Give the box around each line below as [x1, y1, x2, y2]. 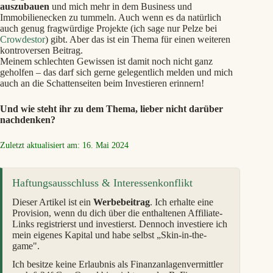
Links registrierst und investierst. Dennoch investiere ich [12, 218, 227, 229]
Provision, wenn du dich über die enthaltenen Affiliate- [12, 207, 222, 218]
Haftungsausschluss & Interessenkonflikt [12, 176, 193, 189]
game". [12, 240, 40, 251]
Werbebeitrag [93, 196, 150, 207]
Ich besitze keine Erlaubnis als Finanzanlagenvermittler [12, 258, 223, 269]
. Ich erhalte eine [150, 196, 213, 207]
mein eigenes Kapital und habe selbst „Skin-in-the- [12, 229, 207, 240]
